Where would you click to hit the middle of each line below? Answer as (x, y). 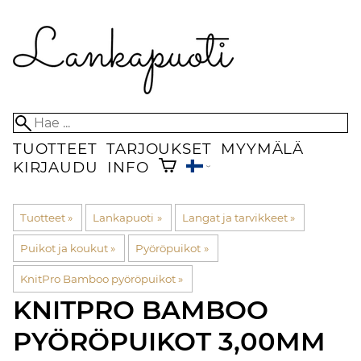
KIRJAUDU (56, 168)
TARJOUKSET (159, 149)
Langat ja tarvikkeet (234, 218)
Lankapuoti (124, 218)
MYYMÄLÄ (263, 149)
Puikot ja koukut (64, 249)
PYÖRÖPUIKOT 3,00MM (169, 342)
